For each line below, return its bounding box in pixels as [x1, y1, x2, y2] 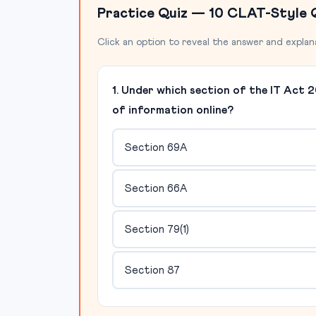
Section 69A [124, 142, 187, 153]
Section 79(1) [124, 224, 189, 235]
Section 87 [124, 265, 180, 276]
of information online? [112, 104, 233, 116]
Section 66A [124, 183, 187, 194]
